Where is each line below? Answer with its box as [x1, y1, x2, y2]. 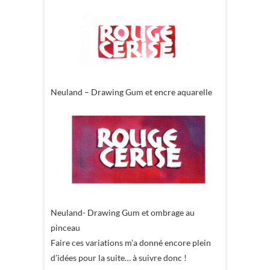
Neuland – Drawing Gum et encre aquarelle [51, 86, 212, 97]
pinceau [51, 222, 80, 233]
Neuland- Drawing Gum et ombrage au [51, 207, 195, 218]
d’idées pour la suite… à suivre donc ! [51, 252, 187, 263]
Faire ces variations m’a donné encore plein [51, 237, 211, 248]
